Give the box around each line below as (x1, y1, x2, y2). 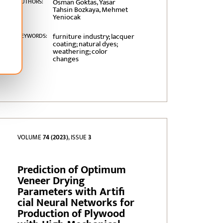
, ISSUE (68, 132, 89, 143)
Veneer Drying (17, 172, 85, 191)
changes (52, 53, 79, 66)
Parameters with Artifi (17, 183, 125, 202)
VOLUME (17, 132, 43, 143)
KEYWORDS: (17, 31, 48, 41)
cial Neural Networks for (17, 194, 135, 213)
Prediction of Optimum (17, 161, 126, 180)
